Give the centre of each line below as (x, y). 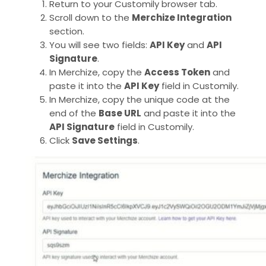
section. (67, 31)
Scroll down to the (91, 17)
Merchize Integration (182, 17)
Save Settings (105, 140)
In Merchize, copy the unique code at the (140, 99)
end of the (74, 113)
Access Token (177, 72)
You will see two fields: (99, 45)
